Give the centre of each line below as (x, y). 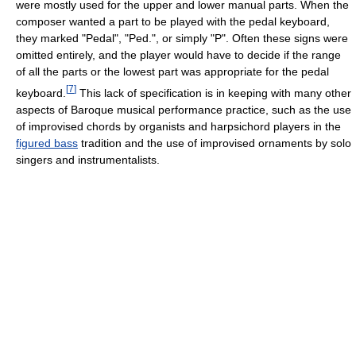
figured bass (47, 143)
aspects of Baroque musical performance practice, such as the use (184, 109)
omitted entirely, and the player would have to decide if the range (178, 55)
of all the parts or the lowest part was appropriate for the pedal (172, 72)
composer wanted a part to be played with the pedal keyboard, (173, 22)
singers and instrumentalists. (88, 159)
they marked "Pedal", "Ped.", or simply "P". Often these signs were (182, 39)
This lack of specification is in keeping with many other (214, 93)
